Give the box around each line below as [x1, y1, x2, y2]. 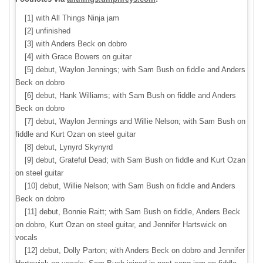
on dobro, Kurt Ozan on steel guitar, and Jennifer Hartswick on [15, 220, 227, 230]
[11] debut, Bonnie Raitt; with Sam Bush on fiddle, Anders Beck [15, 207, 240, 217]
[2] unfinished [15, 26, 70, 36]
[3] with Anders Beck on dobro [15, 39, 127, 49]
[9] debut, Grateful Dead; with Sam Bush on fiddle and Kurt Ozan [15, 156, 245, 165]
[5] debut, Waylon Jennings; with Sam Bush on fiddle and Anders [15, 65, 245, 75]
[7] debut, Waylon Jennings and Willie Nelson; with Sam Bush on [15, 117, 245, 126]
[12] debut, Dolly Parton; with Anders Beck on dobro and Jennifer [15, 246, 245, 255]
